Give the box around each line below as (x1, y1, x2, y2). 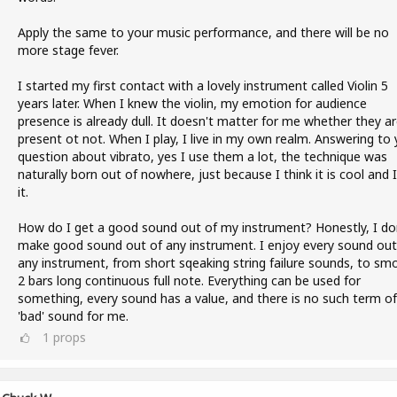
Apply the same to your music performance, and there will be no (17, 24, 389, 41)
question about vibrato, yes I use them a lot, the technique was (17, 148, 387, 165)
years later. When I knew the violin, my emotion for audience (17, 95, 367, 112)
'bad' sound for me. (17, 307, 128, 324)
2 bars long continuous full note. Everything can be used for (17, 272, 361, 289)
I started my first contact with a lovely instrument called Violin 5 (17, 77, 388, 94)
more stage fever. (17, 42, 119, 58)
